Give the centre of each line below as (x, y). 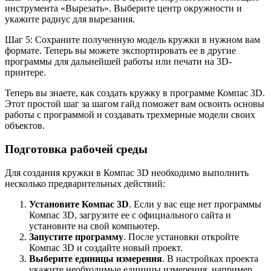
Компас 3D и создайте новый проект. (106, 247)
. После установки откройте (181, 237)
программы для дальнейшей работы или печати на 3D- (118, 62)
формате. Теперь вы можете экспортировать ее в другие (120, 51)
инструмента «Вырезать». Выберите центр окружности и (123, 8)
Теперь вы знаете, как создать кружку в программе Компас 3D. (135, 93)
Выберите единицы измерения (96, 258)
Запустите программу (76, 237)
